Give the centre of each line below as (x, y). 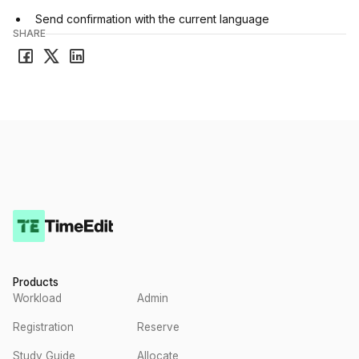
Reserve (158, 327)
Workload (37, 298)
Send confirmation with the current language (152, 19)
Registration (43, 327)
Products (36, 282)
